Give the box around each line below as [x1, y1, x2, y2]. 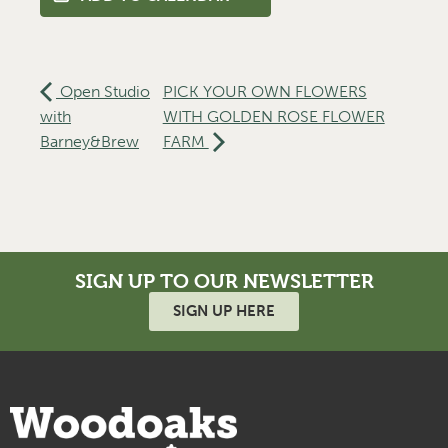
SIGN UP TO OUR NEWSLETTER [74, 269, 374, 293]
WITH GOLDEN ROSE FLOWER [162, 106, 385, 126]
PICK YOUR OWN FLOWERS [162, 81, 367, 101]
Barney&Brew [40, 131, 139, 151]
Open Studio [56, 81, 150, 101]
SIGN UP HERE [173, 301, 275, 320]
